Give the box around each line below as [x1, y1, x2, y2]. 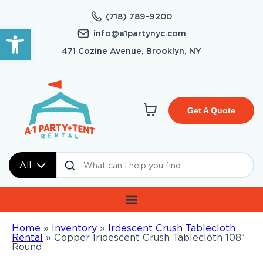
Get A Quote [187, 106, 235, 116]
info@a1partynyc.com [93, 29, 186, 38]
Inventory [52, 222, 97, 234]
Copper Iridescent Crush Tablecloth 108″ [54, 232, 245, 244]
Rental [12, 232, 43, 244]
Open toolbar [5, 23, 73, 46]
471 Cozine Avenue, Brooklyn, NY [62, 46, 201, 56]
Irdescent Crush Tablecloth [108, 222, 235, 234]
